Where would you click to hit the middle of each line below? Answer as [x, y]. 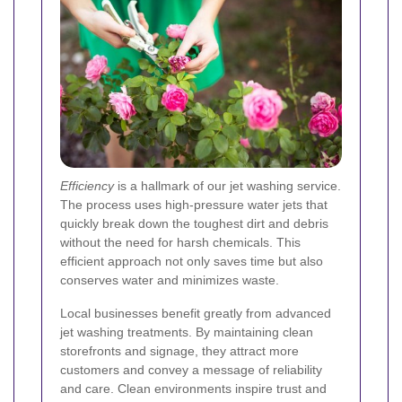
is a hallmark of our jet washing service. [227, 186]
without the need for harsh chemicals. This [180, 243]
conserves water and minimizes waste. [170, 280]
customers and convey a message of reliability [191, 370]
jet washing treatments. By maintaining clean [187, 332]
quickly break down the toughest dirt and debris [194, 224]
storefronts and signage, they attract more [179, 351]
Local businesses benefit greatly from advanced [196, 314]
